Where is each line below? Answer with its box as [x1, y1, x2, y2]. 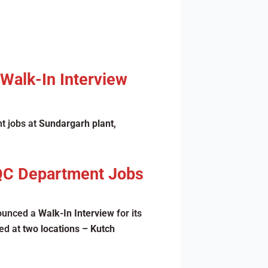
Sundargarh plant [38, 118, 114, 129]
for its [114, 208, 142, 219]
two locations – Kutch [22, 223, 115, 234]
